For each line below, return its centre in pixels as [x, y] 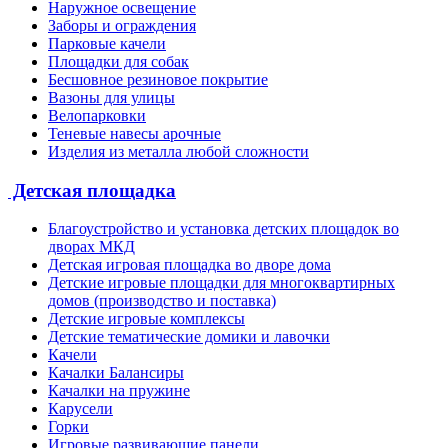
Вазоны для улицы [111, 98]
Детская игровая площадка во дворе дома [189, 265]
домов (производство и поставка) [162, 301]
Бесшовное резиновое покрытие [158, 80]
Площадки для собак [118, 62]
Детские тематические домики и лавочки [189, 337]
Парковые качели [107, 44]
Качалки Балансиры [116, 373]
